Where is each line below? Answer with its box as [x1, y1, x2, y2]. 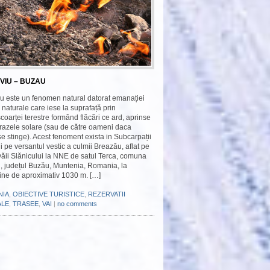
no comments [57, 200, 97, 207]
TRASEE [13, 200, 39, 207]
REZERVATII [88, 190, 125, 198]
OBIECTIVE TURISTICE [13, 190, 84, 198]
